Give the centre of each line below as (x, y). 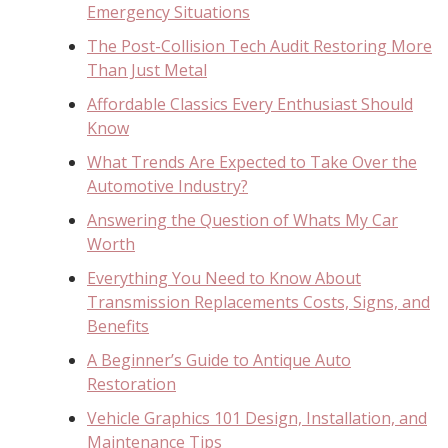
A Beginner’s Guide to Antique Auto (219, 359)
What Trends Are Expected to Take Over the (252, 161)
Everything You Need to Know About (224, 277)
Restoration (131, 383)
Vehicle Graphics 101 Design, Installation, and (257, 417)
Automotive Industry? (167, 185)
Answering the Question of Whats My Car (242, 219)
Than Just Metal (147, 69)
